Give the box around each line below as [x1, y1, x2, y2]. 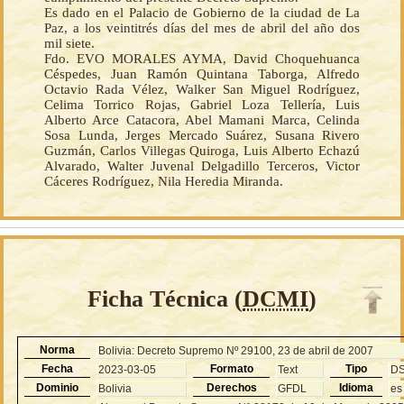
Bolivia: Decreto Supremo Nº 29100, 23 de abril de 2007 [98, 344, 374, 357]
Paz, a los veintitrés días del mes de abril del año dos [44, 21, 360, 36]
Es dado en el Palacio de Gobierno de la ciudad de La [44, 5, 360, 21]
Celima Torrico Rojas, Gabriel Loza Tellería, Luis [44, 97, 360, 113]
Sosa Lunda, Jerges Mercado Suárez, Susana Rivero [44, 128, 360, 143]
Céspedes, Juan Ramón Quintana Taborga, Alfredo [44, 67, 360, 82]
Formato [209, 362, 253, 375]
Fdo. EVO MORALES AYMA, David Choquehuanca [44, 51, 360, 67]
